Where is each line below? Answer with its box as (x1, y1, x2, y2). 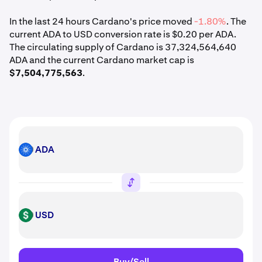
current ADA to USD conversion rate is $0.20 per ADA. (9, 28, 236, 40)
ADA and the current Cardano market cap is (9, 54, 194, 66)
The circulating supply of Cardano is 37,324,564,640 (9, 41, 236, 53)
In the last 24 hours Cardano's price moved (9, 15, 194, 27)
